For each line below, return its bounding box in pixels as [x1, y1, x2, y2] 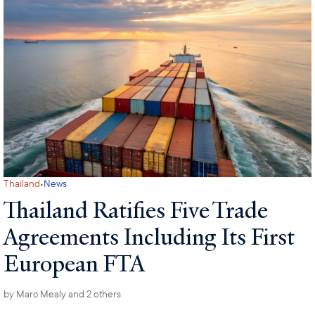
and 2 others [66, 288, 122, 301]
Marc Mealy [16, 288, 67, 301]
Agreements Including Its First [4, 221, 295, 252]
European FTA [4, 247, 146, 279]
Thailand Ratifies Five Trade [4, 194, 269, 226]
